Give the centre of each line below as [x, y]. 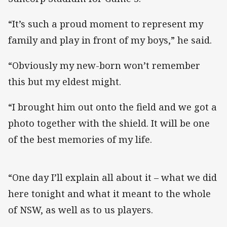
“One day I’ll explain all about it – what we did [112, 178]
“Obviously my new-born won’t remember [104, 66]
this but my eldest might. [65, 82]
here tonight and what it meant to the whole [109, 194]
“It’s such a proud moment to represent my [106, 24]
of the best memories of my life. [80, 140]
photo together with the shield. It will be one [109, 123]
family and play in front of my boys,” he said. [110, 40]
